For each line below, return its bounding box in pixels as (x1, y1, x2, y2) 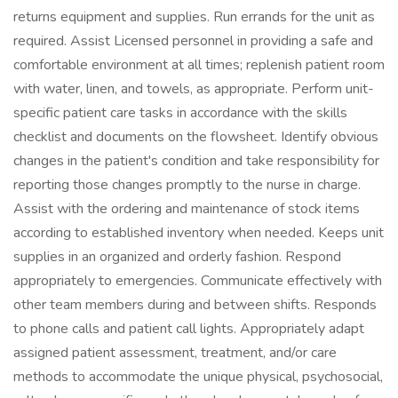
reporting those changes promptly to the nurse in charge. (13, 175, 361, 195)
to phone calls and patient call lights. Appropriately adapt (13, 319, 364, 338)
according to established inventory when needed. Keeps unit (13, 223, 384, 243)
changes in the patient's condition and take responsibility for (13, 151, 379, 171)
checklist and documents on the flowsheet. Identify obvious (13, 127, 378, 147)
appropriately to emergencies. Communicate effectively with (13, 271, 382, 291)
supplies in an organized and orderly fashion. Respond (13, 247, 341, 267)
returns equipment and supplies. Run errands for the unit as (13, 7, 375, 27)
